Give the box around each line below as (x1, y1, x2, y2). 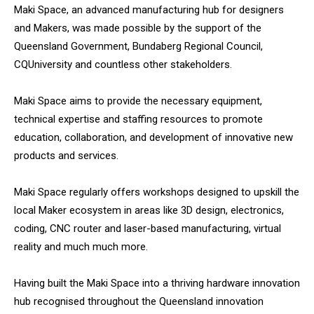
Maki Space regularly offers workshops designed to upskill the (14, 186, 299, 199)
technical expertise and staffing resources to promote (14, 113, 263, 126)
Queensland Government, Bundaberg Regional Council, (14, 40, 263, 53)
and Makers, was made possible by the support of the (14, 22, 261, 35)
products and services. (14, 149, 118, 163)
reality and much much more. (14, 240, 148, 254)
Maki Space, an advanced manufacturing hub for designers (14, 4, 284, 17)
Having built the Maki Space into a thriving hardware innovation (14, 277, 300, 290)
